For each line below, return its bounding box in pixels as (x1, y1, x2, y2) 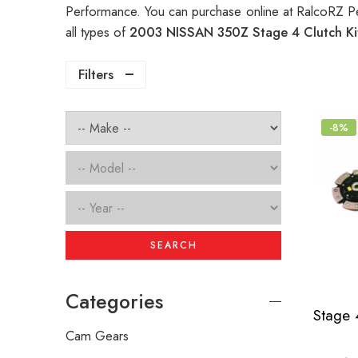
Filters (78, 65, 113, 85)
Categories (66, 288, 163, 316)
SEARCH (149, 238, 197, 253)
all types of (66, 22, 129, 42)
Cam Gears (66, 326, 129, 346)
